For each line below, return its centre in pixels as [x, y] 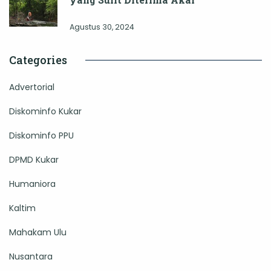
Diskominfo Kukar [45, 112]
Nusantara [31, 257]
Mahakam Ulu [38, 233]
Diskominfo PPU [41, 136]
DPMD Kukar [34, 160]
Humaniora [32, 184]
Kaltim [22, 208]
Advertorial [32, 87]
